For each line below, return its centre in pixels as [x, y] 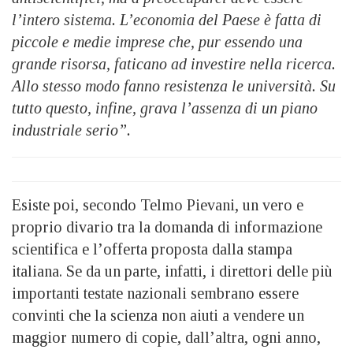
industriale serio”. [71, 130]
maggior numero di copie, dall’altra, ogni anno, [166, 337]
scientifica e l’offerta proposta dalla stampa [152, 249]
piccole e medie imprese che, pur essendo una [157, 41]
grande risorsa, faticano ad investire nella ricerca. [174, 63]
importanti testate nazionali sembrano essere [155, 293]
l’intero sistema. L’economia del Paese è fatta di [167, 19]
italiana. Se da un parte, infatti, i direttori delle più [172, 271]
